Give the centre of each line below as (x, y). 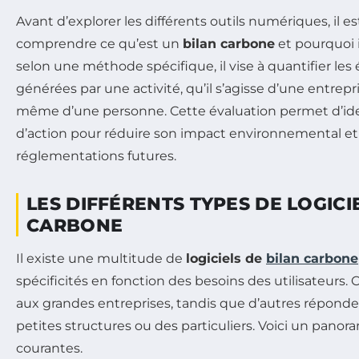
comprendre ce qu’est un (99, 43)
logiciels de (226, 258)
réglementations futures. (96, 155)
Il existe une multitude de (101, 258)
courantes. (49, 348)
